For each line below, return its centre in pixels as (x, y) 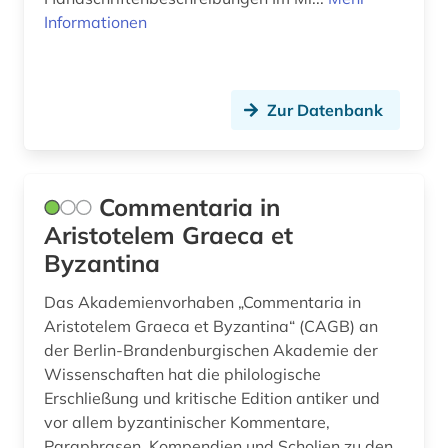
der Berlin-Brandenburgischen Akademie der (211, 350)
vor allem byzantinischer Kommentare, (187, 422)
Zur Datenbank (325, 110)
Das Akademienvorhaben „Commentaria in (202, 302)
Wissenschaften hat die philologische (182, 374)
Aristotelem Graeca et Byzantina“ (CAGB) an (211, 326)
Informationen (95, 22)
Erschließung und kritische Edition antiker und (212, 398)
